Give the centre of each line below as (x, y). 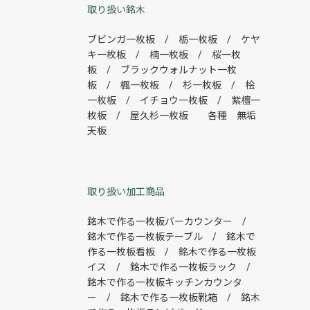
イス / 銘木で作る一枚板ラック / (174, 267)
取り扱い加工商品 (126, 191)
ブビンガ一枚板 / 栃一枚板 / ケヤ (174, 39)
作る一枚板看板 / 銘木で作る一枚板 (172, 252)
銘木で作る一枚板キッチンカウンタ (165, 282)
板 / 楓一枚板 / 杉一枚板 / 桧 (171, 85)
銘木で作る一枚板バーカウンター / (172, 221)
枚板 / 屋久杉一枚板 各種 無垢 (172, 115)
